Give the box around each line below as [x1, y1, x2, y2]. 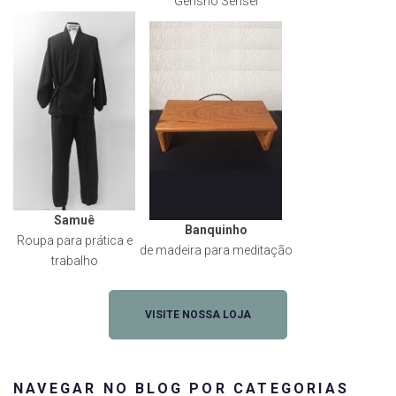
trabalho [50, 253, 98, 268]
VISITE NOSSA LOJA [145, 308, 251, 321]
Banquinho [184, 222, 247, 237]
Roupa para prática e [16, 232, 133, 247]
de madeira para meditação [139, 242, 293, 257]
